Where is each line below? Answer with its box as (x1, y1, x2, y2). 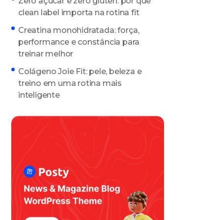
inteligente (18, 90, 60, 100)
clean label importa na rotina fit (18, 7, 139, 17)
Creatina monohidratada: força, (18, 25, 140, 35)
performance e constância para (18, 37, 140, 47)
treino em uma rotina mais (18, 78, 122, 88)
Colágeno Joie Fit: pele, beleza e (18, 66, 142, 76)
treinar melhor (18, 49, 74, 58)
